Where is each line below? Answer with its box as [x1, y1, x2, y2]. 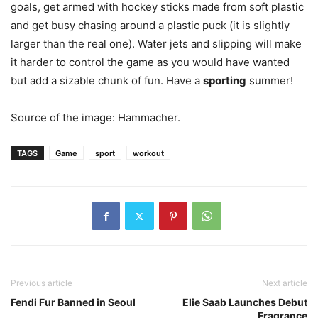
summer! [246, 74, 293, 87]
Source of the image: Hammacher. [11, 111, 180, 124]
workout [133, 148, 164, 158]
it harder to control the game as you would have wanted [11, 55, 290, 69]
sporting [203, 74, 246, 87]
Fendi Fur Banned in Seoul [11, 296, 136, 308]
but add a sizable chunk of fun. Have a [11, 74, 203, 87]
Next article [262, 278, 307, 288]
